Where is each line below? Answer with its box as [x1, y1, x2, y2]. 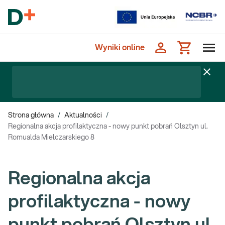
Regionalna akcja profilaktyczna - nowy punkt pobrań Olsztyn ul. [8, 123, 208, 130]
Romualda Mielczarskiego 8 [8, 134, 94, 141]
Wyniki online [95, 44, 145, 52]
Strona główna [8, 112, 54, 119]
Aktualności [64, 112, 102, 119]
